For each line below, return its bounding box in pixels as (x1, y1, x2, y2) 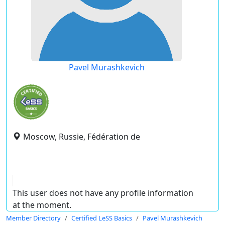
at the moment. (13, 199, 71, 210)
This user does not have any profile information (13, 187, 193, 198)
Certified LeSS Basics (71, 213, 132, 222)
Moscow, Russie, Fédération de (23, 131, 140, 142)
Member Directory (6, 213, 61, 222)
